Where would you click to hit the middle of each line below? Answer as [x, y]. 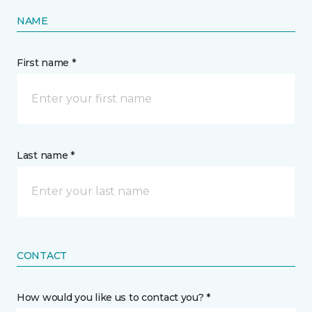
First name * [46, 63]
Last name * [46, 156]
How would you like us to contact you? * [114, 298]
